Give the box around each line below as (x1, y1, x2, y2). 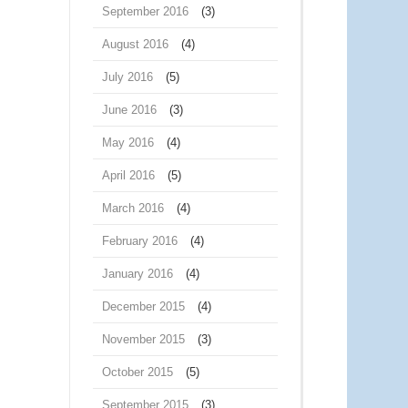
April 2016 (102, 168, 155, 182)
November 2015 (102, 332, 185, 346)
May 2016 (102, 136, 154, 149)
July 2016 (102, 70, 153, 84)
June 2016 (102, 103, 157, 117)
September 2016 (102, 5, 189, 18)
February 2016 (102, 234, 178, 248)
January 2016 (102, 267, 173, 280)
